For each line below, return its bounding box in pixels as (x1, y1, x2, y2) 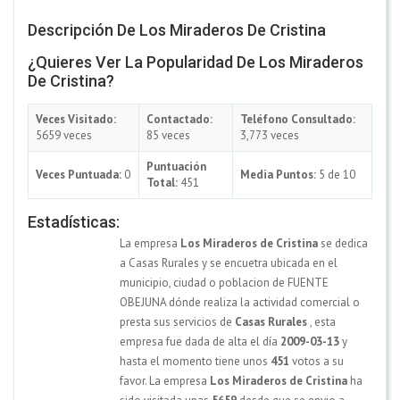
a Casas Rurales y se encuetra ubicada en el (120, 254, 337, 271)
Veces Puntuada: (36, 166, 121, 182)
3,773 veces (240, 127, 299, 143)
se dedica (318, 235, 368, 251)
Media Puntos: (240, 166, 316, 182)
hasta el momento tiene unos (120, 353, 271, 369)
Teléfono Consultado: (240, 111, 355, 127)
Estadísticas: (28, 212, 120, 231)
